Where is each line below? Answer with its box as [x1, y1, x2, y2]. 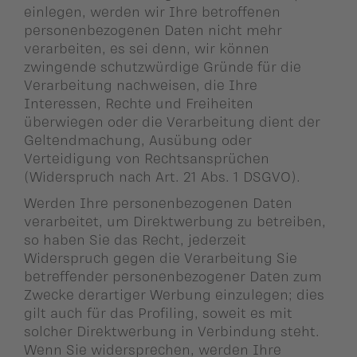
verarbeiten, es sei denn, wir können [24, 39, 269, 56]
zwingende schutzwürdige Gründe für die [24, 57, 301, 74]
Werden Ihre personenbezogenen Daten [24, 194, 292, 210]
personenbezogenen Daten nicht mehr [24, 21, 282, 37]
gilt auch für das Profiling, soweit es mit [24, 304, 292, 320]
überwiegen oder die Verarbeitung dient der [24, 112, 320, 129]
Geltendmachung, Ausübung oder [24, 131, 252, 147]
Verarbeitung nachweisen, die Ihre [24, 76, 257, 92]
